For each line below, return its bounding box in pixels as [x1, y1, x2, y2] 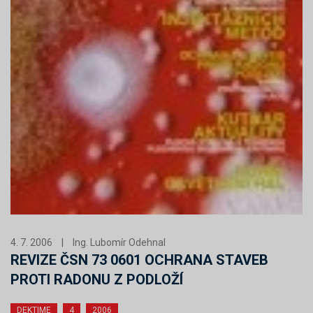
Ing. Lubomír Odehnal [73, 236, 166, 248]
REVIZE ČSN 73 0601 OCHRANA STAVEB [10, 251, 268, 268]
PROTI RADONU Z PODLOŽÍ [10, 270, 183, 288]
